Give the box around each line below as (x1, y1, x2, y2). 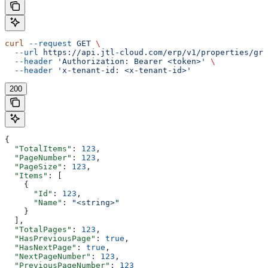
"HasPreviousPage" (5, 234, 96, 243)
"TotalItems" (5, 144, 72, 154)
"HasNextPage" (5, 243, 77, 252)
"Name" (5, 198, 62, 208)
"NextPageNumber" (5, 252, 91, 261)
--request (24, 39, 72, 48)
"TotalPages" (5, 225, 72, 234)
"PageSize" (5, 162, 62, 172)
